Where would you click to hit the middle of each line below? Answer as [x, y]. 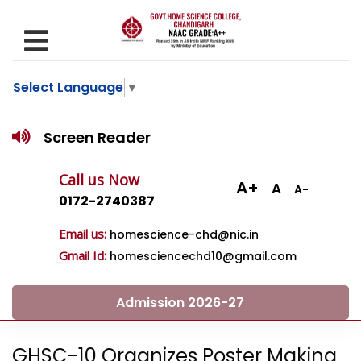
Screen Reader [95, 138]
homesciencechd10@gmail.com [203, 257]
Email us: [84, 234]
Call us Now [99, 180]
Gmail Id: [84, 256]
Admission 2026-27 [180, 303]
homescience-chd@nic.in [184, 235]
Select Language [68, 88]
